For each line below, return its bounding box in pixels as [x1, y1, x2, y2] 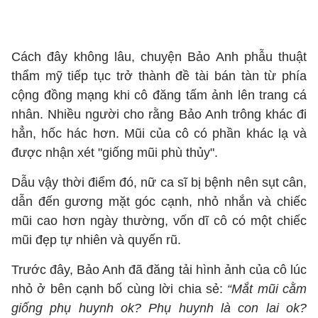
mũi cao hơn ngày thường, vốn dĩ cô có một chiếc [11, 214, 307, 228]
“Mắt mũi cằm [227, 282, 307, 296]
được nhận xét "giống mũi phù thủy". [11, 146, 218, 160]
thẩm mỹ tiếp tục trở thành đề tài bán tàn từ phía [11, 69, 307, 83]
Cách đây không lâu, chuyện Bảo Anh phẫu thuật [11, 50, 307, 64]
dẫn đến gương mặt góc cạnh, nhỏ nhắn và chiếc [11, 194, 307, 209]
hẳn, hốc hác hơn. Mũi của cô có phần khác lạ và [11, 126, 307, 141]
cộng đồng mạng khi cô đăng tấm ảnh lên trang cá [11, 88, 307, 102]
